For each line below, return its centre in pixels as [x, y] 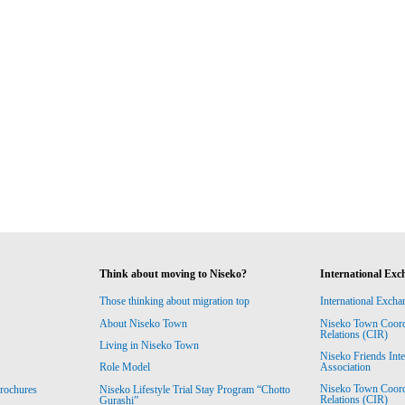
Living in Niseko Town [150, 346]
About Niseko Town [144, 323]
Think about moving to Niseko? [174, 274]
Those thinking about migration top [175, 301]
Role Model [125, 367]
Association [345, 367]
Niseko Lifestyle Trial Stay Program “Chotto [195, 389]
